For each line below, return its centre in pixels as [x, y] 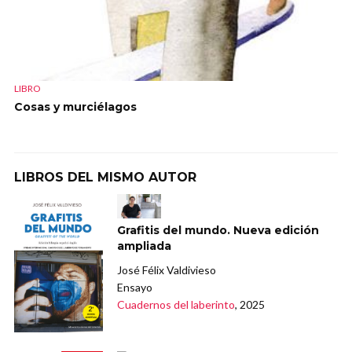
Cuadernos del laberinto [176, 305]
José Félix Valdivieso [167, 270]
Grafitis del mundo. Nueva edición [218, 231]
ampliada [145, 246]
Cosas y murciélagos [75, 106]
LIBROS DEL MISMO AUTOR [105, 177]
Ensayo [135, 288]
